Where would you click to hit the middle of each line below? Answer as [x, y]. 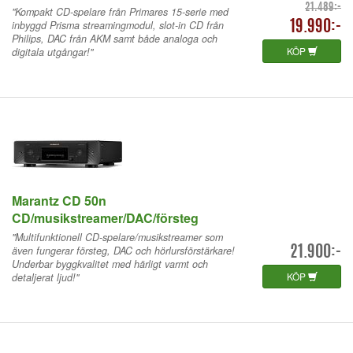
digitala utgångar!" [52, 52]
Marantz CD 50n [59, 200]
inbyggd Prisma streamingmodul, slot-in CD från [118, 25]
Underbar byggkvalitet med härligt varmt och [110, 264]
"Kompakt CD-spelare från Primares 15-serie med [120, 11]
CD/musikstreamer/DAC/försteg [105, 217]
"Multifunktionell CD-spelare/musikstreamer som [117, 237]
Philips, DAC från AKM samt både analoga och [115, 38]
